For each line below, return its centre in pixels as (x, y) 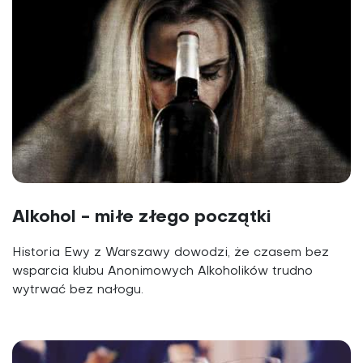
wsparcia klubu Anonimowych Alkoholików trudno (162, 272)
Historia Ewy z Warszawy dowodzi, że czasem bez (171, 253)
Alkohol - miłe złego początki (142, 218)
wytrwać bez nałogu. (78, 290)
